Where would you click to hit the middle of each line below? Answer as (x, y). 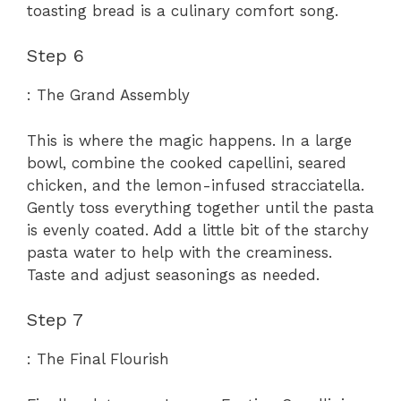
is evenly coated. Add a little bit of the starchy (198, 230)
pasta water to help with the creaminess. (179, 252)
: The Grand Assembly (108, 95)
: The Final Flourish (98, 359)
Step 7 (55, 320)
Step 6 (55, 56)
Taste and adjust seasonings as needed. (173, 274)
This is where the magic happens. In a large (189, 140)
